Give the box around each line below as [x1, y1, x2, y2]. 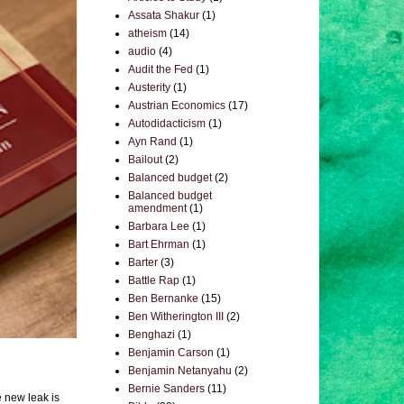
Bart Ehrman [128, 238, 189, 251]
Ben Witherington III [128, 310, 224, 323]
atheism [128, 27, 167, 40]
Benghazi [128, 328, 175, 341]
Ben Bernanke [128, 292, 198, 305]
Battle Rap [128, 274, 179, 287]
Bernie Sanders [128, 382, 205, 395]
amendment [128, 202, 187, 215]
